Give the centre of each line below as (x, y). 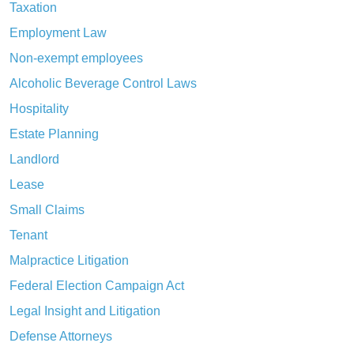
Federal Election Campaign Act (97, 285)
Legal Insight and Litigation (85, 311)
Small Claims (47, 209)
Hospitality (39, 108)
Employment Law (58, 32)
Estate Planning (54, 134)
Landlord (34, 159)
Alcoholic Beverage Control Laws (103, 83)
